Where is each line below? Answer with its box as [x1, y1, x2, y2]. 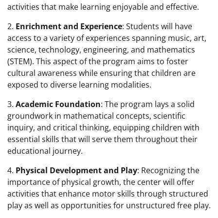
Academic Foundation [16, 99, 101, 109]
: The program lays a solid [101, 99, 195, 109]
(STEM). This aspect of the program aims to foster [7, 56, 188, 67]
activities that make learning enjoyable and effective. [7, 1, 199, 12]
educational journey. [7, 145, 83, 156]
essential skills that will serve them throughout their [7, 134, 198, 145]
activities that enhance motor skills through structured [7, 188, 208, 199]
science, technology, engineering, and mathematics [7, 44, 195, 55]
